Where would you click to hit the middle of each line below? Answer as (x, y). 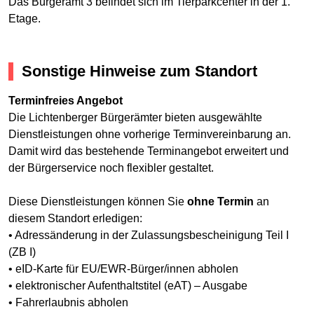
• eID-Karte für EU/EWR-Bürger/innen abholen (123, 268)
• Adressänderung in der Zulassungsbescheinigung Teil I (149, 235)
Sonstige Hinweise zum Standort (139, 71)
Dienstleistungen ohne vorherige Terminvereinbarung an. (150, 134)
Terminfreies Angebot (66, 100)
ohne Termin (220, 201)
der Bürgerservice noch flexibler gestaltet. (111, 168)
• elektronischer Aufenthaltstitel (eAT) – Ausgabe (128, 285)
